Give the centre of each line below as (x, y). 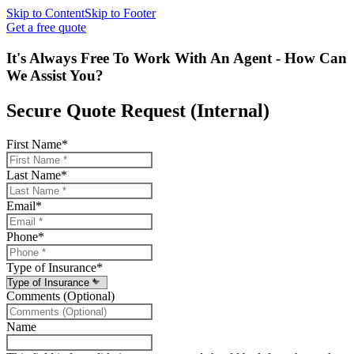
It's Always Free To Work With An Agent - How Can (177, 58)
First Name (34, 144)
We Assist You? (55, 75)
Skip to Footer (120, 13)
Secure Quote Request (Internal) (138, 110)
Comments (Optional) (60, 296)
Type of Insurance (51, 267)
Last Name (34, 175)
